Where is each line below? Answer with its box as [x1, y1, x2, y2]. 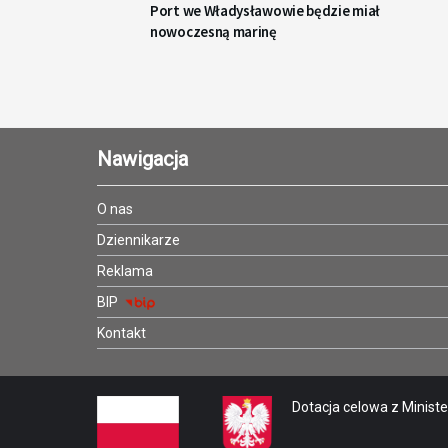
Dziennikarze [97, 232, 180, 249]
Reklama [97, 263, 153, 280]
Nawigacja [97, 147, 188, 172]
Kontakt [97, 325, 146, 342]
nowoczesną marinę [150, 22, 277, 42]
